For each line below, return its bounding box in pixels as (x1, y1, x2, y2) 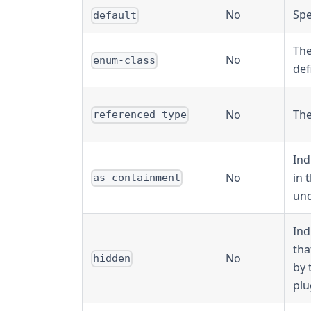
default (93, 9, 137, 22)
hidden (93, 252, 131, 265)
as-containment (93, 171, 181, 185)
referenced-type (93, 108, 187, 121)
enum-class (93, 54, 156, 67)
